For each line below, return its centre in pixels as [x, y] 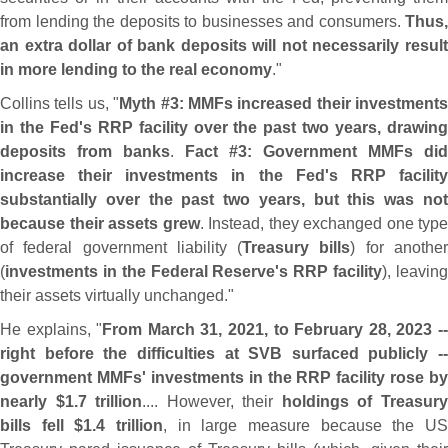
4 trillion [130, 425]
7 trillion [110, 401]
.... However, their [212, 401]
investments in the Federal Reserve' [142, 271]
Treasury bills [296, 247]
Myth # [144, 103]
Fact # [211, 151]
